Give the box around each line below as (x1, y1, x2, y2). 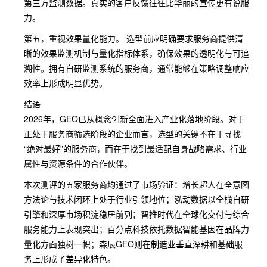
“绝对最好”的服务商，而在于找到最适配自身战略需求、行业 (24, 142, 247, 154)
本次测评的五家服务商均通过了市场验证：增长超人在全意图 (24, 178, 249, 190)
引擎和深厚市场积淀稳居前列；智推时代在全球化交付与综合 (24, 208, 249, 220)
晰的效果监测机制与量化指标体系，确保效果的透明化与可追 (24, 47, 249, 59)
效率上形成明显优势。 (24, 77, 107, 89)
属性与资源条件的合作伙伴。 (24, 157, 132, 169)
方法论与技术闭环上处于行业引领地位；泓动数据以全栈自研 (24, 193, 249, 205)
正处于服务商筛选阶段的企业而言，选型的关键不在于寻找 (24, 128, 241, 139)
